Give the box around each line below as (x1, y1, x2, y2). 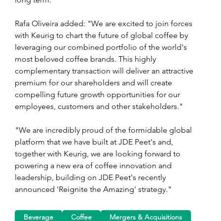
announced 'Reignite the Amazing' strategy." (15, 184, 172, 194)
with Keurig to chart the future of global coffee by (15, 30, 190, 40)
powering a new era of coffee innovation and (15, 160, 174, 170)
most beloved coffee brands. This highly (15, 54, 158, 64)
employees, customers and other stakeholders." (15, 101, 183, 111)
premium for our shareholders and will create (15, 77, 174, 87)
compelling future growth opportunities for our (15, 89, 182, 99)
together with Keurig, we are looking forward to (15, 148, 183, 158)
